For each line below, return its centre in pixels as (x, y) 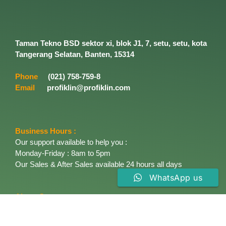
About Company (44, 197)
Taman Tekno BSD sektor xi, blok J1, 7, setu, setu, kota (111, 43)
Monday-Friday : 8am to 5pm (63, 153)
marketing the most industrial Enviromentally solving (101, 219)
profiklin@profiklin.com (89, 88)
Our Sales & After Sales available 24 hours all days (99, 164)
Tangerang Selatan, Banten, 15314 (75, 54)
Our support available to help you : (71, 142)
